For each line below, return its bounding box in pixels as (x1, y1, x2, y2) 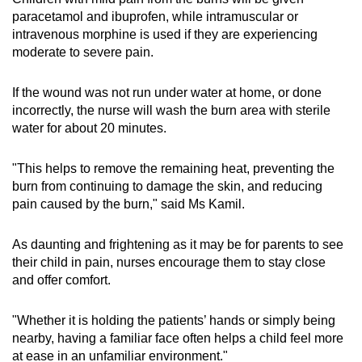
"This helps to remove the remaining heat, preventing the (12, 161, 335, 175)
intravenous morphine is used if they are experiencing (12, 27, 318, 41)
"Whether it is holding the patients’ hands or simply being (12, 313, 335, 327)
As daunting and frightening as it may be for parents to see (12, 237, 343, 251)
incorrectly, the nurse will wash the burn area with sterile (12, 103, 330, 117)
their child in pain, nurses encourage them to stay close (12, 255, 326, 269)
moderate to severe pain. (12, 44, 157, 59)
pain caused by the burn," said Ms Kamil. (12, 196, 248, 211)
